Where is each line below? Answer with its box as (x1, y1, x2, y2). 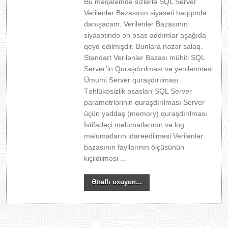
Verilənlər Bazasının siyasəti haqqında (84, 9, 207, 17)
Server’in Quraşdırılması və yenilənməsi (84, 65, 213, 73)
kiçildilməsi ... (84, 154, 127, 162)
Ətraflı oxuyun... (92, 178, 142, 186)
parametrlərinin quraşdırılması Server (84, 98, 205, 106)
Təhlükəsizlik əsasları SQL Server (84, 87, 192, 95)
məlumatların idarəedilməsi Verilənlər (84, 132, 204, 140)
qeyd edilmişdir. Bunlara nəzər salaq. (84, 42, 203, 50)
